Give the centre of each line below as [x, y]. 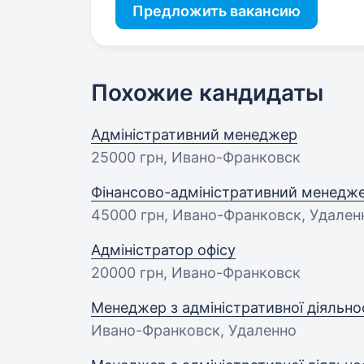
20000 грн [127, 273]
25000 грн [127, 157]
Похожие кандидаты [207, 93]
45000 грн [128, 215]
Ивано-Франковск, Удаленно [194, 330]
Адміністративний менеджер [194, 134]
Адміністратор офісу [163, 250]
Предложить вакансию [217, 11]
